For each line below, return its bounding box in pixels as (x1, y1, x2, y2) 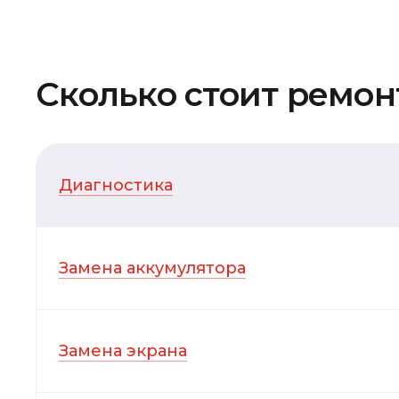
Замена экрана (59, 341, 187, 362)
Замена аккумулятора (59, 258, 246, 279)
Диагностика (59, 175, 173, 196)
